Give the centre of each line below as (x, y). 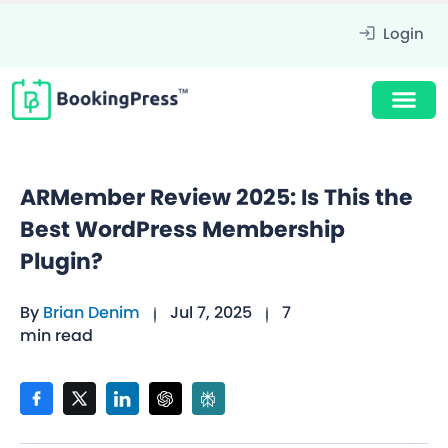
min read (56, 336)
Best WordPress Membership (182, 230)
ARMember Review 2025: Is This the (216, 198)
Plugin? (61, 262)
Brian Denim (91, 313)
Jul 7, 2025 (210, 313)
